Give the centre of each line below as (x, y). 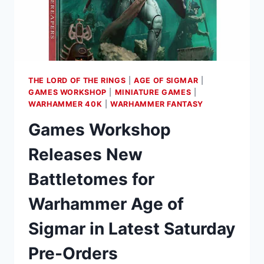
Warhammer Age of (106, 204)
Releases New (85, 155)
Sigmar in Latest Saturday (132, 229)
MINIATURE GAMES (153, 92)
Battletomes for (91, 179)
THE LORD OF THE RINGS (77, 80)
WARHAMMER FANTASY (157, 104)
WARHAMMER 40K (65, 104)
